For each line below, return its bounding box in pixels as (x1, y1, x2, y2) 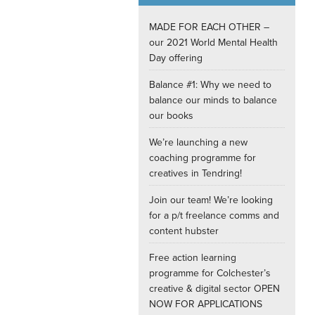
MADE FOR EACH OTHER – (149, 21, 269, 34)
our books (149, 110, 193, 122)
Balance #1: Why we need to (149, 79, 271, 91)
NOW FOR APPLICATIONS (149, 298, 262, 311)
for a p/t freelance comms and (149, 210, 279, 222)
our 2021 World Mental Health (149, 37, 278, 49)
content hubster (149, 225, 219, 238)
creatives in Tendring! (149, 167, 242, 180)
